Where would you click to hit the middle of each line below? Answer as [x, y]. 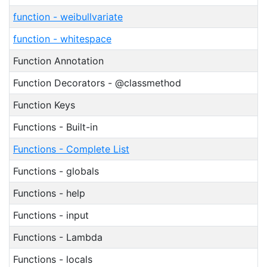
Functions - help [49, 193]
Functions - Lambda [58, 237]
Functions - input [51, 215]
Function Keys [44, 105]
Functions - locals [53, 259]
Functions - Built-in [55, 127]
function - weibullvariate [68, 17]
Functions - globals [56, 171]
